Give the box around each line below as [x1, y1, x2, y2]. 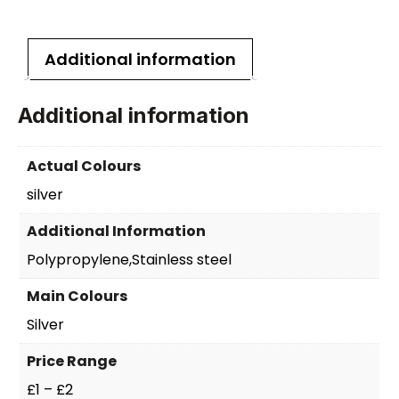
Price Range [27, 351, 117, 372]
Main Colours [27, 286, 127, 307]
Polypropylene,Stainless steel [27, 249, 232, 271]
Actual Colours [27, 156, 141, 177]
